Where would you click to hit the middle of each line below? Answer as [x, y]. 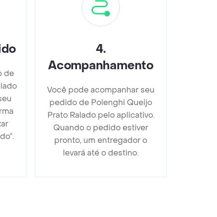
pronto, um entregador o [101, 140]
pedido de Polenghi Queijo [101, 102]
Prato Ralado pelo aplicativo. [101, 115]
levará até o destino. [101, 153]
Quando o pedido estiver [101, 127]
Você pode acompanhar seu [101, 90]
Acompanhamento [101, 65]
